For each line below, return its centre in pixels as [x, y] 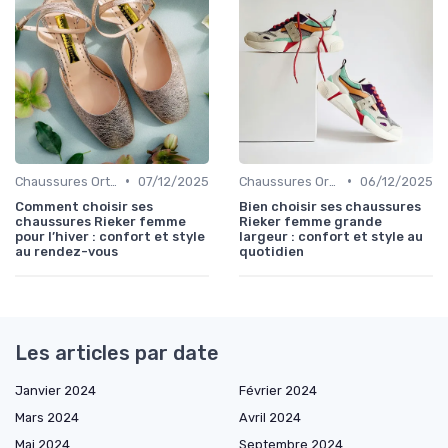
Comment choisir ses [84, 206]
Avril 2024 [270, 417]
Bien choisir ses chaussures [330, 206]
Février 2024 [278, 390]
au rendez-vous [66, 251]
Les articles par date [117, 352]
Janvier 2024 [55, 390]
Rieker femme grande [310, 221]
